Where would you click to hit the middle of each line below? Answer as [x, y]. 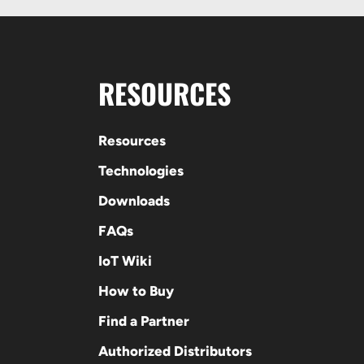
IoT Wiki [126, 260]
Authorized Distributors [175, 351]
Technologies [141, 170]
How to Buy [136, 290]
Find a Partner [144, 321]
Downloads [134, 200]
